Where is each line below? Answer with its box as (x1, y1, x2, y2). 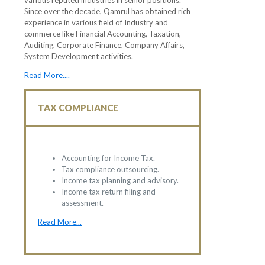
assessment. (62, 198, 104, 208)
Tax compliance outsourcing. (62, 164, 159, 174)
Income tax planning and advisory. (62, 176, 179, 186)
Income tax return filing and (62, 187, 156, 197)
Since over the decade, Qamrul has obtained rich (24, 7, 190, 17)
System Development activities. (24, 51, 133, 62)
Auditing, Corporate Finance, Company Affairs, (24, 40, 185, 50)
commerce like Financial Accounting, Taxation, (24, 29, 181, 39)
